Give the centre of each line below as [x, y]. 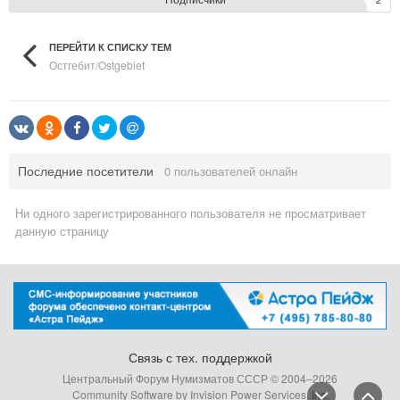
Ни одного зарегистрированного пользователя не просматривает [191, 212]
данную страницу [62, 230]
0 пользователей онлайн [231, 171]
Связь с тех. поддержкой [200, 357]
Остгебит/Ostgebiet [97, 64]
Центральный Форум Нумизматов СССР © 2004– [187, 378]
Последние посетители [91, 170]
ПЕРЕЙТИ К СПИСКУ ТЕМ [110, 46]
